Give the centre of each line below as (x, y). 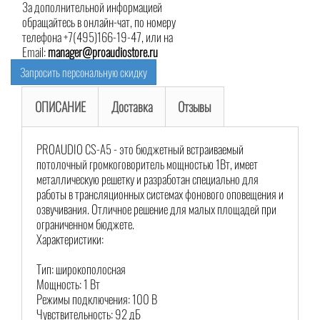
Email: (35, 52)
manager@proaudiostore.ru (103, 52)
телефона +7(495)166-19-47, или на (97, 37)
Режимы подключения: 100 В (97, 299)
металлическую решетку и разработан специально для (147, 179)
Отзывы (195, 107)
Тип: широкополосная (81, 269)
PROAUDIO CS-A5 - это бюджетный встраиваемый (140, 149)
